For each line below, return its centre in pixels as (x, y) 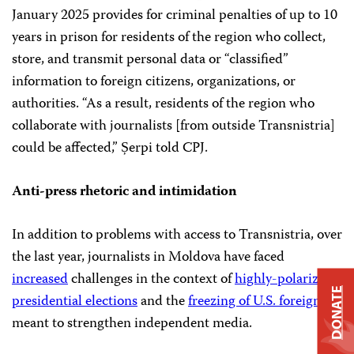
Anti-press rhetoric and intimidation (124, 192)
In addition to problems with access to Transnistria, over (177, 235)
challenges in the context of (151, 280)
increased (40, 280)
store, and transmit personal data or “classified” (150, 60)
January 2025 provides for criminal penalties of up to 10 (175, 16)
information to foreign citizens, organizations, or (154, 82)
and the (163, 302)
